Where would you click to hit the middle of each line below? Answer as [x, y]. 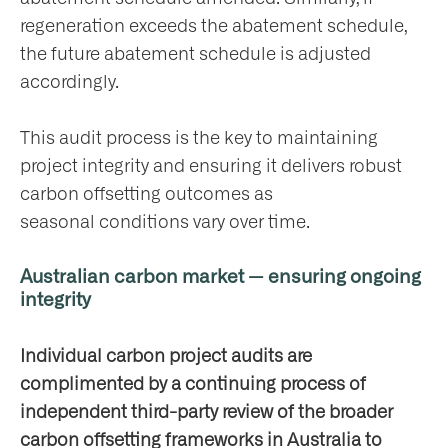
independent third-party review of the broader [206, 412]
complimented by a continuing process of [193, 384]
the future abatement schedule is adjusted [195, 54]
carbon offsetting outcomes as [146, 194]
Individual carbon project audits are [166, 356]
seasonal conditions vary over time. [165, 222]
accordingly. [69, 82]
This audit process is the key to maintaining [199, 138]
